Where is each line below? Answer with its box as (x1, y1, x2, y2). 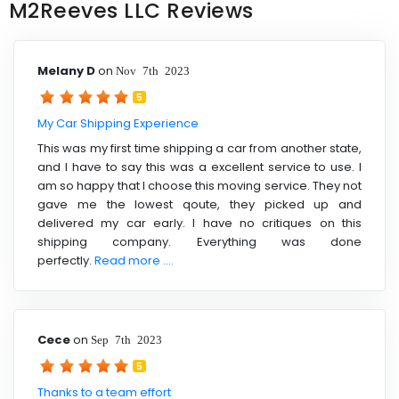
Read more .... (94, 251, 174, 269)
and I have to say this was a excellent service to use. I (37, 158, 362, 175)
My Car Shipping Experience (37, 115, 199, 133)
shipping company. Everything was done (37, 232, 362, 250)
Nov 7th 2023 (116, 64, 190, 77)
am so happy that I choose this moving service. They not (37, 176, 362, 194)
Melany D (37, 62, 95, 80)
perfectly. (37, 251, 94, 269)
